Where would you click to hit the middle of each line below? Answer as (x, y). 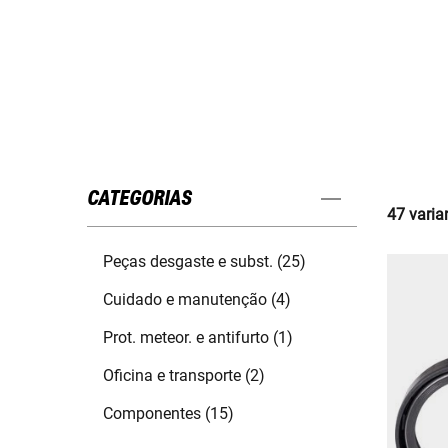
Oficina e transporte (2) (184, 376)
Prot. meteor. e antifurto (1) (198, 338)
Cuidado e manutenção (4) (197, 300)
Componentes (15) (168, 414)
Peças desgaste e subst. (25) (204, 262)
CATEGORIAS (139, 199)
